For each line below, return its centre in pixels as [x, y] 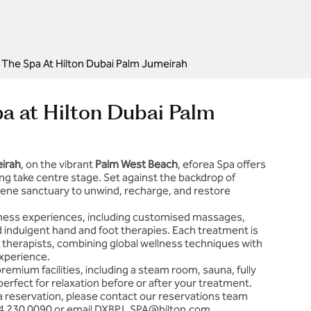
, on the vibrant [58, 164]
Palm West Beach [136, 164]
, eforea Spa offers [222, 164]
